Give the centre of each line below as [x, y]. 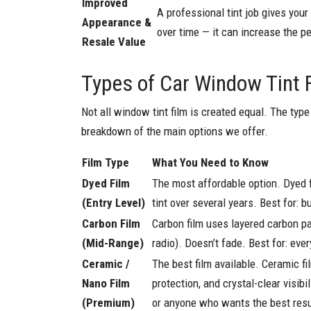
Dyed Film [106, 183]
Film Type [106, 162]
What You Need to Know [210, 162]
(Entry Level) [114, 202]
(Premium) [108, 302]
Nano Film [106, 283]
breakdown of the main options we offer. [175, 131]
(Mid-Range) [113, 243]
